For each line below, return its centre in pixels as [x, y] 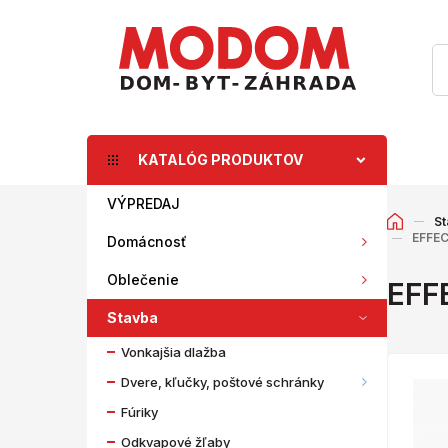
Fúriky [139, 411]
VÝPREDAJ [143, 203]
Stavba [132, 317]
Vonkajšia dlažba [173, 351]
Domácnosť [147, 241]
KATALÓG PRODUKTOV [220, 159]
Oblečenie [143, 279]
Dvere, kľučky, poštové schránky [222, 381]
